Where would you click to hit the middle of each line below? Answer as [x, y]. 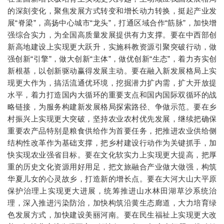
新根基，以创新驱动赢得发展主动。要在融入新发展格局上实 [112, 71]
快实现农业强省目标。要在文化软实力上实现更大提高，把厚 [112, 155]
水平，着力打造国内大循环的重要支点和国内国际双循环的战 [112, 95]
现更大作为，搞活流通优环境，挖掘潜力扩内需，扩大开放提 [112, 83]
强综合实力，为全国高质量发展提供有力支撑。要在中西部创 [112, 35]
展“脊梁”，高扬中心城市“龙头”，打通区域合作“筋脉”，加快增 [112, 23]
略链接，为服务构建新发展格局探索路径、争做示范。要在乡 [112, 107]
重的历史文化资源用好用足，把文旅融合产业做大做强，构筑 [112, 167]
